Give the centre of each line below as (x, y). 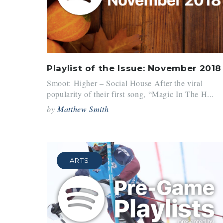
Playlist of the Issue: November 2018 (134, 68)
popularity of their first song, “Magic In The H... (131, 94)
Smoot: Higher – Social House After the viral (125, 83)
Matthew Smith (83, 109)
